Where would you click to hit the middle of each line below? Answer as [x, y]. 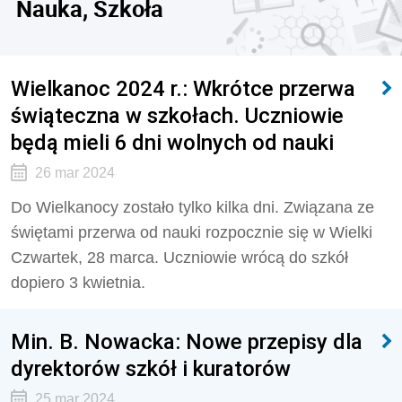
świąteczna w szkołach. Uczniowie [177, 115]
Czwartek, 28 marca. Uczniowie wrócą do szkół [179, 258]
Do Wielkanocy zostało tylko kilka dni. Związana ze [192, 207]
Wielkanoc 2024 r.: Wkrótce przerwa [183, 88]
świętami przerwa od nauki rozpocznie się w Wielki [192, 232]
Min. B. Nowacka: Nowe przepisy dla [187, 341]
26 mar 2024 [74, 173]
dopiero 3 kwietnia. [78, 283]
